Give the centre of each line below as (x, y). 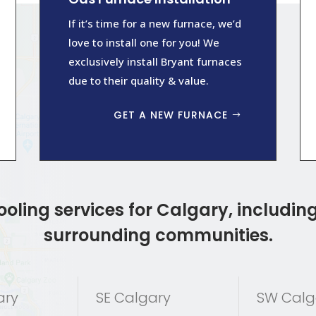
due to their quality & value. (138, 81)
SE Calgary (133, 298)
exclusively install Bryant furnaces (155, 62)
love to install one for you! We (144, 43)
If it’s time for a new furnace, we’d (154, 24)
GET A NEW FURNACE (171, 115)
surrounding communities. (158, 236)
